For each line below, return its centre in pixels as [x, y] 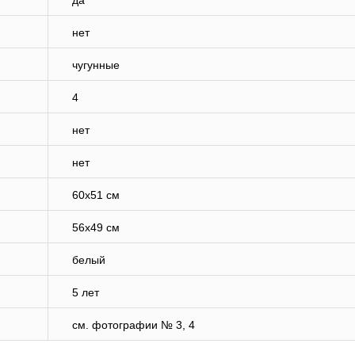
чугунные [96, 65]
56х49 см [96, 228]
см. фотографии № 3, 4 [134, 325]
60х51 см [96, 195]
